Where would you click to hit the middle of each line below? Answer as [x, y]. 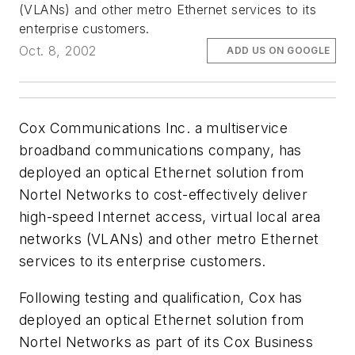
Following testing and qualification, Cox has [161, 297]
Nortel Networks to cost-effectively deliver [164, 195]
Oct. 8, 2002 [58, 51]
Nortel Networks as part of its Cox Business [166, 342]
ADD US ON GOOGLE [279, 51]
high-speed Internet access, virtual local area [170, 217]
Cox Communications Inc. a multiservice [154, 128]
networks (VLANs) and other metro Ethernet [169, 239]
